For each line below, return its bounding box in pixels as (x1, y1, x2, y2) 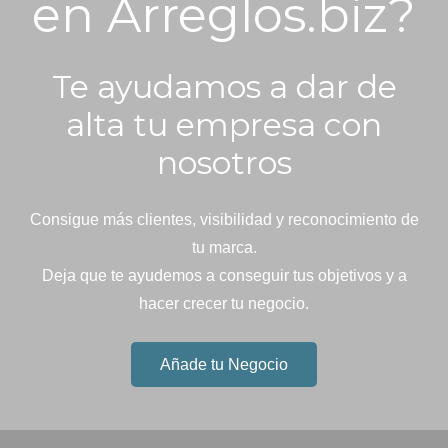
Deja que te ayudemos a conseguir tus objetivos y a (41, 267, 407, 285)
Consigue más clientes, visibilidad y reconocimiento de (29, 211, 419, 229)
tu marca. (191, 239, 257, 257)
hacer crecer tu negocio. (139, 295, 309, 313)
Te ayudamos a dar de (51, 67, 397, 107)
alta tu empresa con (66, 105, 382, 145)
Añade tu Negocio (160, 356, 288, 374)
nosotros (156, 143, 292, 183)
